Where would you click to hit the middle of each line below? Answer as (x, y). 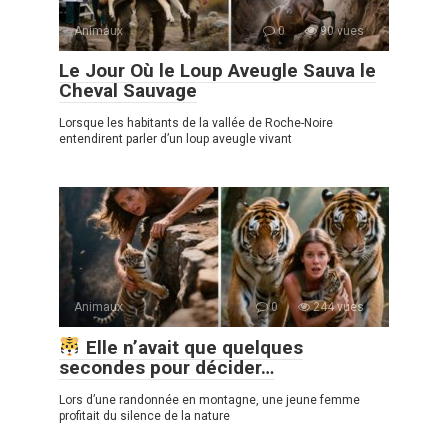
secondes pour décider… (166, 368)
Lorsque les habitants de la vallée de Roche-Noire (196, 123)
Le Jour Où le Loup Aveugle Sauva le (217, 71)
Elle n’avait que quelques (191, 348)
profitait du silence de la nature (144, 416)
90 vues (340, 31)
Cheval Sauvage (128, 91)
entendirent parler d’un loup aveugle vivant (175, 139)
